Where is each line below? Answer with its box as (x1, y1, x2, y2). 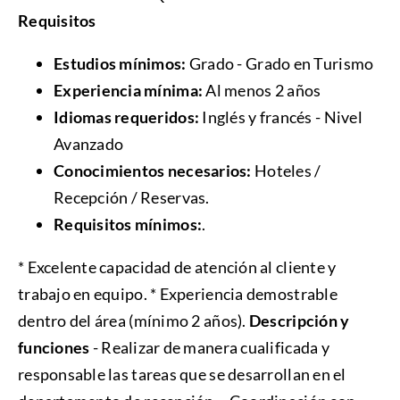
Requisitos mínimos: (53, 213, 203, 234)
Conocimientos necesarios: (53, 160, 255, 180)
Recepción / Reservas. (53, 187, 210, 207)
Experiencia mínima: (53, 79, 206, 100)
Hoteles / (254, 160, 321, 180)
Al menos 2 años (205, 79, 321, 100)
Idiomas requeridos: (53, 106, 203, 127)
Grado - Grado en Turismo (188, 53, 374, 73)
